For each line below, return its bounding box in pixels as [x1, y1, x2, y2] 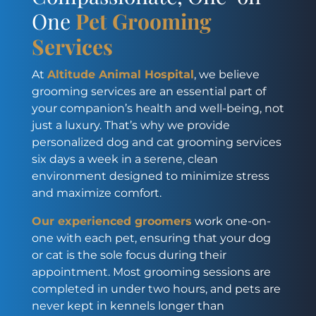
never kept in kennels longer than [31, 298, 224, 312]
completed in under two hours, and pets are [31, 281, 281, 296]
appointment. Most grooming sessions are [31, 265, 271, 279]
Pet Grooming [75, 6, 212, 35]
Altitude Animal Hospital [47, 67, 194, 81]
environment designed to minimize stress [31, 169, 269, 183]
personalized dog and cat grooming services [31, 135, 281, 149]
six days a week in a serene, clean [31, 152, 218, 166]
